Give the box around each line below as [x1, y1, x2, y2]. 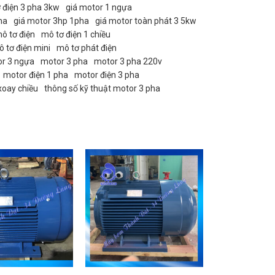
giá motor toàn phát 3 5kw [95, 15, 196, 26]
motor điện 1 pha [2, 69, 68, 80]
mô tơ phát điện [56, 42, 117, 53]
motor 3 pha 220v [93, 56, 162, 66]
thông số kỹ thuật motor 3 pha [44, 83, 160, 93]
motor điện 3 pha [74, 69, 139, 80]
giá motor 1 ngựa [65, 2, 132, 12]
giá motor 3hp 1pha [13, 15, 89, 26]
